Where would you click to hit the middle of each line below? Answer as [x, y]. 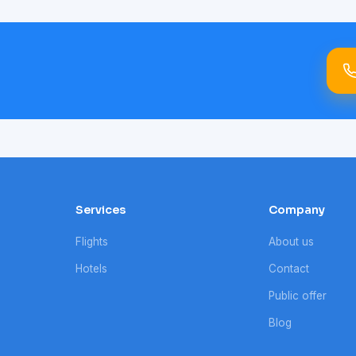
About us [292, 242]
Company [297, 210]
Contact [289, 269]
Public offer [298, 296]
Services [101, 210]
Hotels [92, 269]
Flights [92, 242]
